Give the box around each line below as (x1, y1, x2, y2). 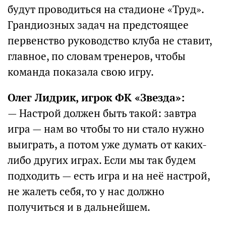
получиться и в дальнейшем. (8, 200, 150, 214)
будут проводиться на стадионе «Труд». (8, 3, 204, 16)
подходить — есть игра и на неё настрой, (8, 169, 210, 183)
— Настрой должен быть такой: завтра (8, 106, 197, 120)
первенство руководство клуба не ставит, (8, 34, 212, 47)
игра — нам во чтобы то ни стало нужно (8, 122, 204, 136)
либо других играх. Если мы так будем (8, 153, 196, 167)
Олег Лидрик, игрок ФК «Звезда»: (8, 91, 185, 104)
